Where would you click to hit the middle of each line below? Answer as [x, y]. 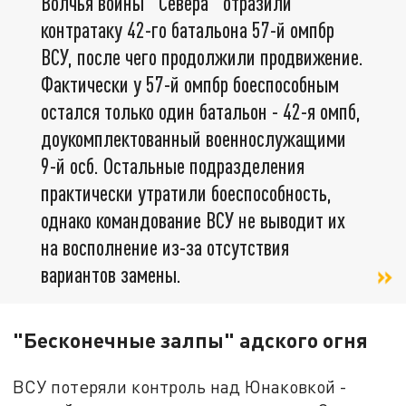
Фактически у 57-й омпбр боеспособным [190, 83]
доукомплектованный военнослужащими [193, 138]
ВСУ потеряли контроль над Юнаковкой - [180, 387]
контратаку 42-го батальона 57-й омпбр [188, 29]
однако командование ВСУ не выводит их [193, 219]
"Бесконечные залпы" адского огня [191, 340]
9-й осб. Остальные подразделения [173, 165]
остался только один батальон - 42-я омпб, [201, 111]
